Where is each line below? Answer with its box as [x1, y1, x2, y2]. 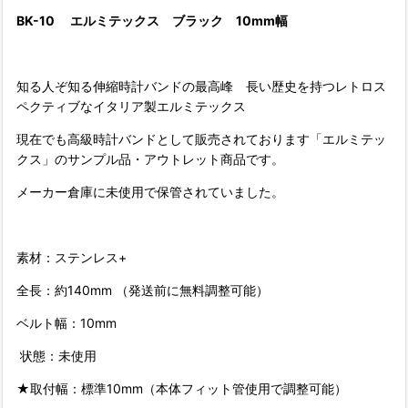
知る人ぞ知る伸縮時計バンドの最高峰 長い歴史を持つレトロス [16, 78, 386, 95]
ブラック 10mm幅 [172, 13, 288, 29]
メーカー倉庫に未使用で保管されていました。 [16, 184, 284, 200]
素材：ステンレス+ [16, 250, 127, 266]
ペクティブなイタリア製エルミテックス [16, 98, 246, 115]
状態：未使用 [16, 348, 97, 364]
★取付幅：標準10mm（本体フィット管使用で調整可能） [16, 381, 347, 397]
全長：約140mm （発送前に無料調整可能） [16, 282, 269, 299]
